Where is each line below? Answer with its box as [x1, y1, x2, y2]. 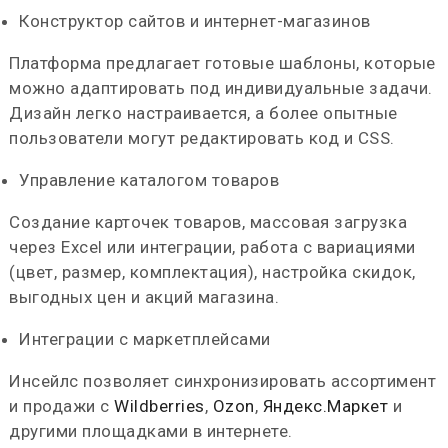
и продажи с [9, 396, 115, 416]
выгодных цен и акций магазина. [9, 287, 284, 307]
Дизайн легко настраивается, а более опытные [9, 103, 398, 123]
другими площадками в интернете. [9, 421, 298, 441]
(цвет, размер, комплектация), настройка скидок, [9, 262, 416, 282]
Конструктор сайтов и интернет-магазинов [19, 11, 371, 31]
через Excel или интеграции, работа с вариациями [9, 237, 416, 257]
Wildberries [114, 396, 205, 416]
